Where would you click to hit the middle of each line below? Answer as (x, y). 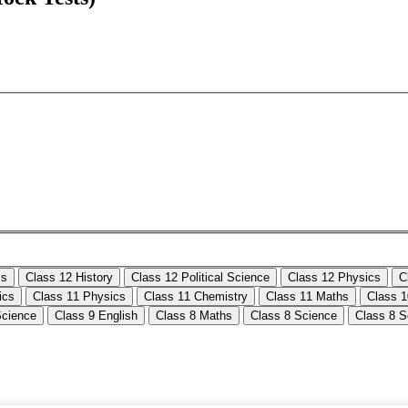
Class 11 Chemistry (196, 297)
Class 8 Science (294, 316)
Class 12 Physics (334, 278)
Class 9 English (96, 316)
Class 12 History (69, 278)
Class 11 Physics (79, 297)
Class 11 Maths (307, 297)
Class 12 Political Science (200, 278)
